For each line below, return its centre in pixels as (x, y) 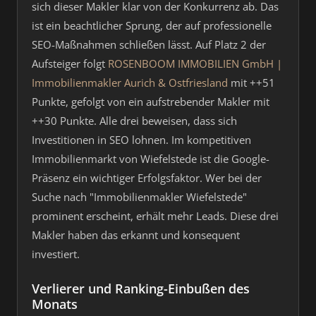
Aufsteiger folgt (70, 63)
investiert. (56, 254)
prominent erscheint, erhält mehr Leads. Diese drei (155, 216)
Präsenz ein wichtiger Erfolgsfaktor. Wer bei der (147, 178)
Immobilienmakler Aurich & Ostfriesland (130, 83)
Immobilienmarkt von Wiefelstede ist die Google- (151, 159)
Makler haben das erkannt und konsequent (136, 235)
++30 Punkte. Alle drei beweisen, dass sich (134, 121)
